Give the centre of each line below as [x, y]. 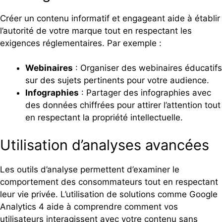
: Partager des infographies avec [145, 93]
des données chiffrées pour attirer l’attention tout [123, 105]
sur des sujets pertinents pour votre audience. [117, 81]
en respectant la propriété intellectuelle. [104, 118]
